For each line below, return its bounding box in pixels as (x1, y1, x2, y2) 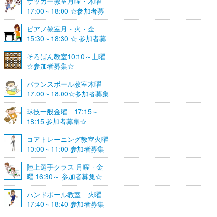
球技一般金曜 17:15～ (27, 106, 98, 116)
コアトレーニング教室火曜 (27, 134, 108, 144)
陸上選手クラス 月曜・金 (27, 161, 103, 171)
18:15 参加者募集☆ (27, 116, 87, 126)
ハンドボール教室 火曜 (27, 189, 101, 199)
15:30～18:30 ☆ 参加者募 (27, 33, 106, 43)
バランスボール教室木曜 (27, 78, 108, 89)
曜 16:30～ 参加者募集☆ (27, 171, 102, 181)
